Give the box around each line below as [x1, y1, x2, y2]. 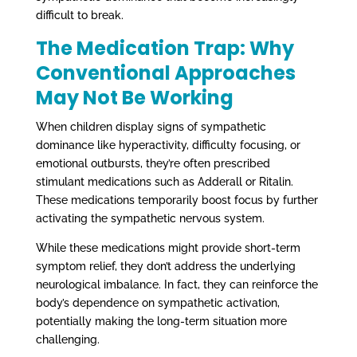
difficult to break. [35, 8, 124, 22]
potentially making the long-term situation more [35, 314, 287, 328]
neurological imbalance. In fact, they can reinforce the [35, 277, 318, 291]
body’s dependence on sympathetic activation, [35, 296, 280, 309]
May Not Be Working [35, 84, 233, 111]
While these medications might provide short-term [35, 241, 300, 254]
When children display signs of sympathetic [35, 120, 266, 133]
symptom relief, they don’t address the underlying [35, 259, 296, 273]
